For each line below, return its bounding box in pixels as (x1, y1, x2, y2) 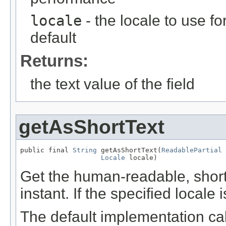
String (73, 146, 97, 154)
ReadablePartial (161, 146, 222, 154)
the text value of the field (30, 75, 195, 92)
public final (20, 146, 73, 154)
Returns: (20, 51, 88, 70)
